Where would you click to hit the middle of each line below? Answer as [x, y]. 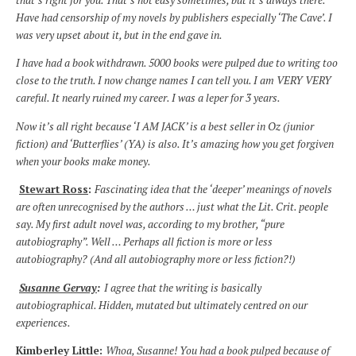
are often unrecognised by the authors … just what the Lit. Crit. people [172, 207]
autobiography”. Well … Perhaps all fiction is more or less [144, 242]
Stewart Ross [54, 190]
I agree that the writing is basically [183, 287]
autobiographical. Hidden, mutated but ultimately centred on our [162, 305]
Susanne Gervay [58, 287]
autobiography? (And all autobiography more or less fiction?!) [156, 259]
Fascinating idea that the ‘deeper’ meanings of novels [213, 190]
